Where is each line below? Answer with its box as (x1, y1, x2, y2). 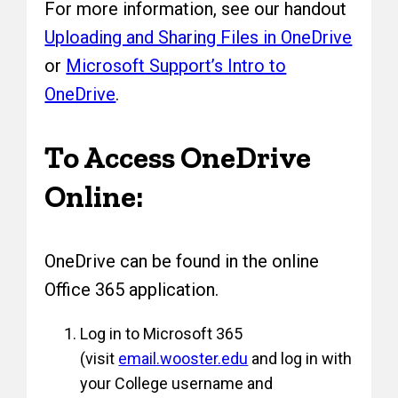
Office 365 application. (44, 279, 219, 301)
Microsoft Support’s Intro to (66, 55, 287, 77)
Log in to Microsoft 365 (80, 324, 243, 344)
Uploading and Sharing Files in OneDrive (44, 27, 353, 49)
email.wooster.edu (118, 349, 249, 369)
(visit (80, 349, 119, 369)
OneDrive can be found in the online (44, 251, 320, 273)
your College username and (80, 374, 274, 394)
